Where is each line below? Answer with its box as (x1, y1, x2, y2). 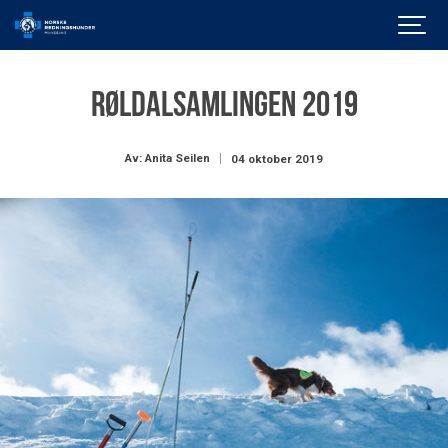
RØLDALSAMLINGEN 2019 (90, 89, 358, 125)
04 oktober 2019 (231, 151, 323, 166)
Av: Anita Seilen (125, 151, 210, 166)
